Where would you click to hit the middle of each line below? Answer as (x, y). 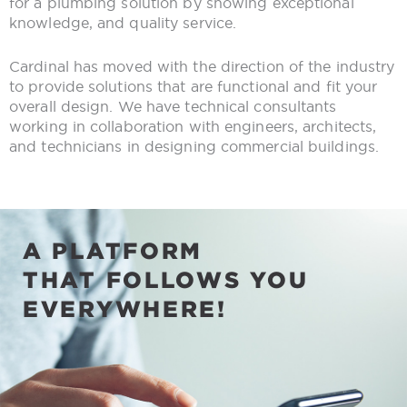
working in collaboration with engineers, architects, (193, 126)
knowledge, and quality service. (123, 23)
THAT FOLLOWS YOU (166, 279)
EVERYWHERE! (125, 308)
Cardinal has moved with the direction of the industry (202, 66)
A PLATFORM (113, 250)
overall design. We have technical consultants (173, 106)
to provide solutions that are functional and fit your (194, 86)
